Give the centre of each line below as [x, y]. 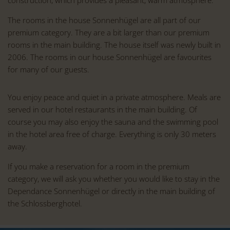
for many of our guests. [49, 69]
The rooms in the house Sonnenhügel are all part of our [104, 20]
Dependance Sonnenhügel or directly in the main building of [111, 191]
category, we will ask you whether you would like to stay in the [114, 178]
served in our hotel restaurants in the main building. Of [102, 109]
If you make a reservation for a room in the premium [99, 166]
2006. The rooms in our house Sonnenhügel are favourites [110, 57]
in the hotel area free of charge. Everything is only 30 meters [112, 134]
